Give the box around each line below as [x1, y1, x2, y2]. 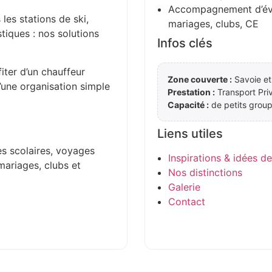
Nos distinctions [168, 166, 242, 178]
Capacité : [168, 99, 209, 110]
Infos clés [157, 35, 212, 50]
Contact [168, 195, 205, 208]
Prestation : [168, 86, 215, 97]
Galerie [168, 180, 200, 193]
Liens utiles [157, 126, 223, 141]
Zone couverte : [168, 73, 232, 84]
